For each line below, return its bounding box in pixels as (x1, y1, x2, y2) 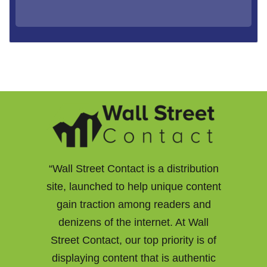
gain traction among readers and (56, 198, 211, 210)
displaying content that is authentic (51, 252, 216, 264)
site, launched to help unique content (46, 180, 221, 193)
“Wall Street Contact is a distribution (48, 162, 219, 175)
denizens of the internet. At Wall (58, 216, 209, 228)
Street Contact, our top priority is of (51, 234, 216, 246)
